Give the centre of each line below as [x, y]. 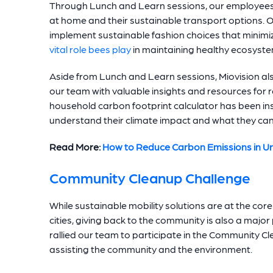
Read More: [76, 147]
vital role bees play [90, 49]
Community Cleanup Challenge [150, 177]
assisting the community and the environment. [152, 249]
